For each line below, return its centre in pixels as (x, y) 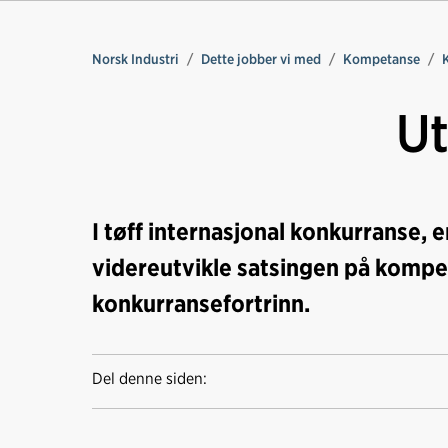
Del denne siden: (149, 378)
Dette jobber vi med (261, 59)
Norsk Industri (135, 59)
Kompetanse (381, 59)
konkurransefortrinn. (201, 303)
